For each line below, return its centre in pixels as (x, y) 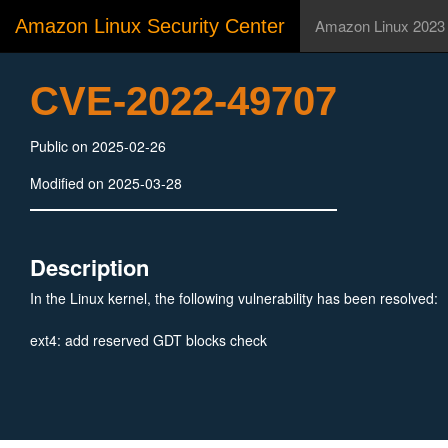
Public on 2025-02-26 (98, 146)
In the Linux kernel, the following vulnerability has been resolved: (234, 298)
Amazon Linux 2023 (380, 25)
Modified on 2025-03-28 (106, 183)
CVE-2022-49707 (183, 101)
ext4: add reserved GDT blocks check (148, 340)
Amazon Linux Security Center (150, 26)
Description (89, 267)
